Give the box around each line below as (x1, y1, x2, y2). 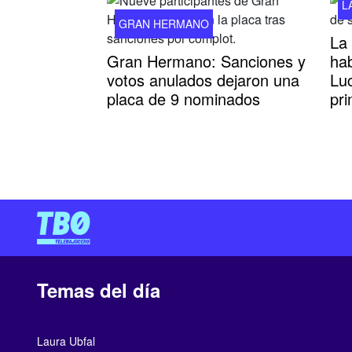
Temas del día (37, 276, 160, 303)
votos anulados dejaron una (107, 68, 299, 91)
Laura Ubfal (37, 332, 95, 349)
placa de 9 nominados (107, 87, 260, 110)
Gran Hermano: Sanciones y (107, 49, 306, 72)
